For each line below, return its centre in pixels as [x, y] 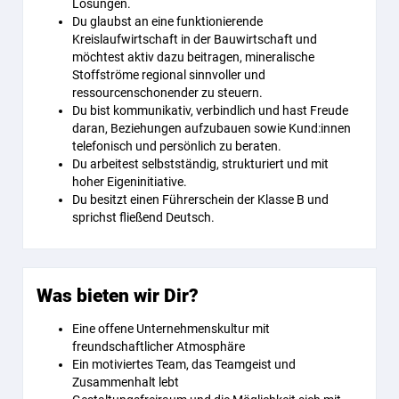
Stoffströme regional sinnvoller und [169, 75]
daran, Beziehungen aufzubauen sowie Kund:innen [212, 128]
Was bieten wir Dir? [118, 296]
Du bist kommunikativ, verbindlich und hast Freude [210, 110]
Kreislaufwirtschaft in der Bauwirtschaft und [195, 39]
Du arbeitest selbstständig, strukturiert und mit [200, 164]
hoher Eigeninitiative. [130, 182]
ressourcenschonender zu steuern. [167, 93]
